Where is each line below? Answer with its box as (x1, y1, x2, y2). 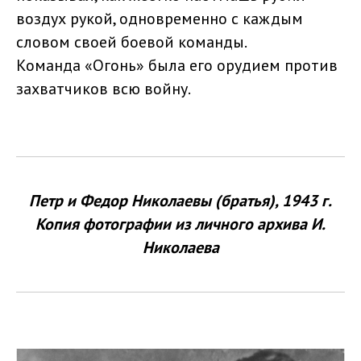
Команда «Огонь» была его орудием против (16, 54, 338, 76)
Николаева (142, 236, 219, 258)
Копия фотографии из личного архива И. (35, 213, 326, 234)
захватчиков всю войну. (16, 77, 191, 99)
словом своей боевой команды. (16, 31, 247, 52)
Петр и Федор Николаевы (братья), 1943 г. (29, 189, 332, 211)
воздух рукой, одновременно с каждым (16, 7, 303, 29)
